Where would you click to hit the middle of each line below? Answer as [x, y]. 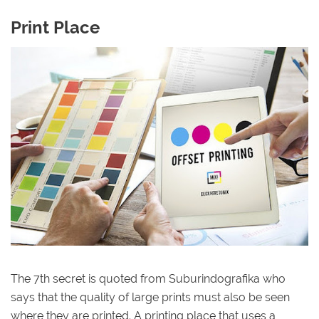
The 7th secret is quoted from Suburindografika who [148, 278]
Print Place [55, 27]
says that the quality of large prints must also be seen [150, 297]
